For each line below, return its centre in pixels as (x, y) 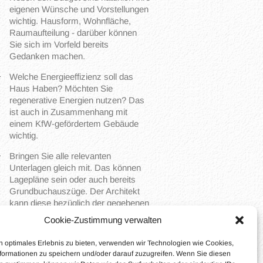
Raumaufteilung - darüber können (73, 33)
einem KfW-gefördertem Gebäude (74, 124)
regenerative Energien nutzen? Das (77, 100)
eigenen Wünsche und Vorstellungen (79, 9)
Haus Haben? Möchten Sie (61, 88)
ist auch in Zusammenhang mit (68, 112)
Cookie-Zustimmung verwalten (102, 220)
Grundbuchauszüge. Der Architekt (75, 191)
